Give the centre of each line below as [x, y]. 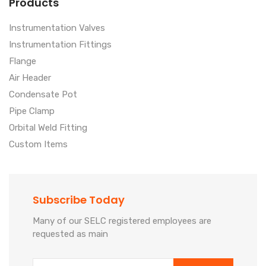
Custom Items [38, 144]
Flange [23, 61]
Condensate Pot [43, 94]
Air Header [30, 77]
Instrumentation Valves [57, 28]
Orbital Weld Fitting [48, 127]
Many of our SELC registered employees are [122, 221]
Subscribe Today [79, 199]
